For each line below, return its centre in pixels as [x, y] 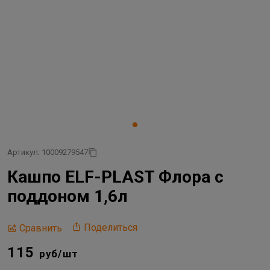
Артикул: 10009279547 [48, 152]
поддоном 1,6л [67, 196]
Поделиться [111, 228]
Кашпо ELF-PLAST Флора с [115, 177]
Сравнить [41, 228]
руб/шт [59, 254]
